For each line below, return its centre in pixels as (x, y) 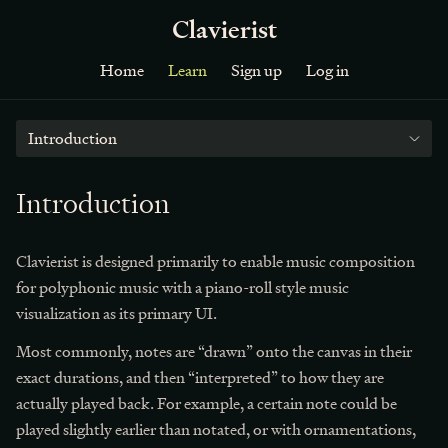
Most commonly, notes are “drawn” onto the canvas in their (214, 351)
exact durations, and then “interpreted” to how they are (200, 377)
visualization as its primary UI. (116, 313)
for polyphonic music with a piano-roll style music (182, 287)
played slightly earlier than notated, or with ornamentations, (216, 429)
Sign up (256, 70)
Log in (327, 70)
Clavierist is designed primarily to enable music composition (215, 261)
